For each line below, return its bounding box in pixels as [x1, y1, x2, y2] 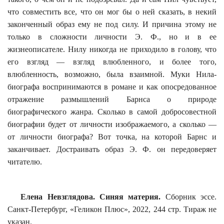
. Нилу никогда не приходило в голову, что [63, 44, 216, 53]
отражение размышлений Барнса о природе [7, 94, 216, 103]
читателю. [7, 157, 42, 166]
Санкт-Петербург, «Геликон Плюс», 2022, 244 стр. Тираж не [7, 204, 216, 213]
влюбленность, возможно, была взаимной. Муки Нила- [7, 69, 216, 78]
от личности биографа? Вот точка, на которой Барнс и [7, 132, 216, 141]
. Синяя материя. [92, 192, 165, 201]
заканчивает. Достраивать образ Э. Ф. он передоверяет [7, 144, 216, 153]
